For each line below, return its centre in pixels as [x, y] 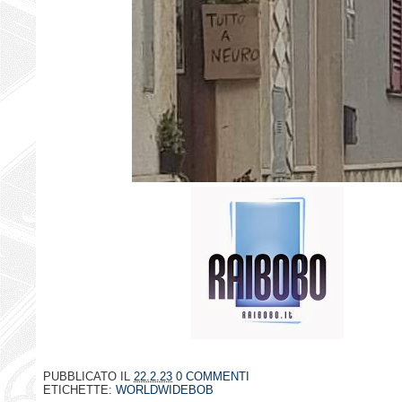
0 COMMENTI [213, 377]
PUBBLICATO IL [88, 377]
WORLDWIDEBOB [165, 390]
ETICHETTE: [79, 390]
